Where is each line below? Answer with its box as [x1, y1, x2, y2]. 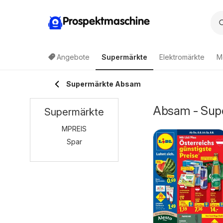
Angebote [57, 53, 90, 61]
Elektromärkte [159, 53, 205, 61]
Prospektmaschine [63, 16, 150, 27]
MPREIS [62, 124, 87, 133]
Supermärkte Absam [66, 80, 141, 88]
